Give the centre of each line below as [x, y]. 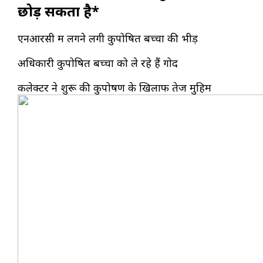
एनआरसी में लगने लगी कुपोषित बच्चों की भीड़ [108, 38]
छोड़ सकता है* [58, 11]
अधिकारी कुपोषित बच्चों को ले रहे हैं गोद [98, 63]
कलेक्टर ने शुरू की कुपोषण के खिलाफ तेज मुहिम [114, 88]
